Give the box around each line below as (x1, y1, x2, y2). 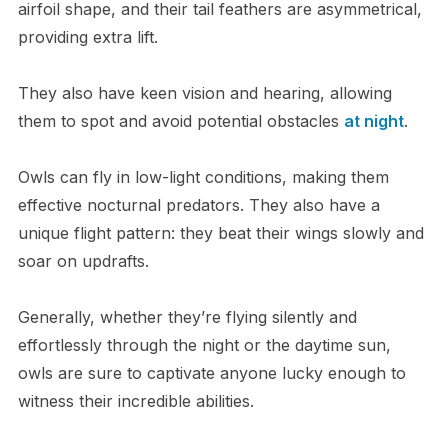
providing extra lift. (17, 27, 163, 48)
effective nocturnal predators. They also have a (17, 195, 380, 216)
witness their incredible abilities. (17, 391, 254, 412)
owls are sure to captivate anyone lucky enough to (17, 363, 406, 384)
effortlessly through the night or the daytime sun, (17, 335, 391, 356)
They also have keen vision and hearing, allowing (17, 83, 392, 104)
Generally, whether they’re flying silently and (17, 307, 357, 328)
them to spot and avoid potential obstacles (17, 111, 344, 132)
